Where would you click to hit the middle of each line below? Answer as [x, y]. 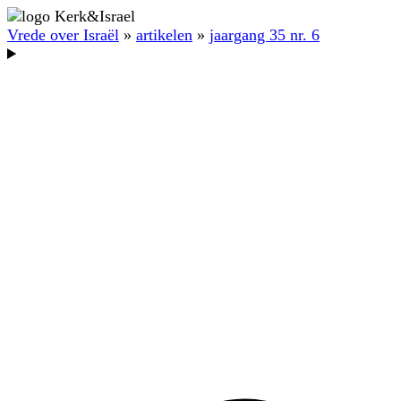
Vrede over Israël [63, 35]
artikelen [164, 35]
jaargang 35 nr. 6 [264, 35]
